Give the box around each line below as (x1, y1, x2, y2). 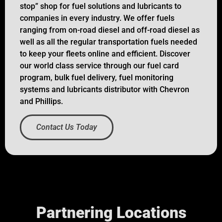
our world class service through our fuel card (20, 60, 179, 70)
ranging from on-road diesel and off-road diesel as (20, 25, 200, 35)
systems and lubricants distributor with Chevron (20, 84, 189, 94)
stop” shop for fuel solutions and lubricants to (20, 1, 181, 11)
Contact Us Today (36, 122, 97, 132)
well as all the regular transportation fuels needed (20, 37, 197, 47)
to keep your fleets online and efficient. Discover (20, 49, 190, 58)
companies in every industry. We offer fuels (20, 13, 174, 23)
